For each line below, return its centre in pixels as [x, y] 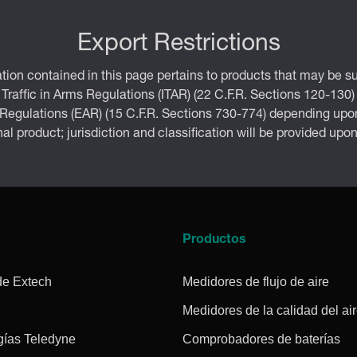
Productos [215, 240]
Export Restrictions [178, 45]
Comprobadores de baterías [262, 339]
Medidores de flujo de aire [256, 281]
